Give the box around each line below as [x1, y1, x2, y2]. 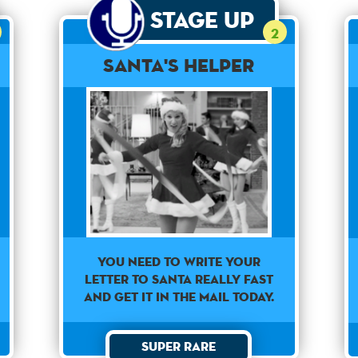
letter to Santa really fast [84, 270, 273, 288]
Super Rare [141, 337, 217, 355]
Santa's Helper [103, 54, 255, 77]
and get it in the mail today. [83, 288, 274, 305]
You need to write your [97, 253, 261, 270]
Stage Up [150, 6, 255, 34]
